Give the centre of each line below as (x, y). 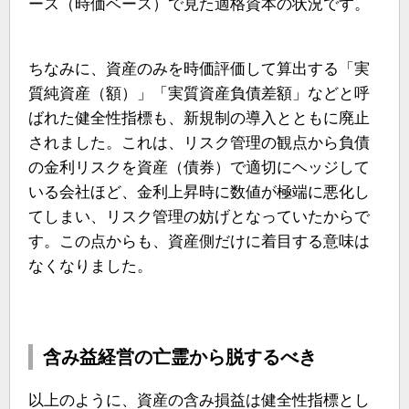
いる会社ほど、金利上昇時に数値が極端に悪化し (199, 192)
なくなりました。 (90, 266)
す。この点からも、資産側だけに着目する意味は (199, 241)
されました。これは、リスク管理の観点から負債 (199, 142)
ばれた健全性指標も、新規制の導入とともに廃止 (199, 118)
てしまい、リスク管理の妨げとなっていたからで (199, 216)
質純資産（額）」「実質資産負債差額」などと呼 (199, 93)
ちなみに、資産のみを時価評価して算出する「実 (199, 68)
